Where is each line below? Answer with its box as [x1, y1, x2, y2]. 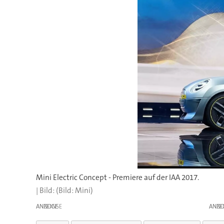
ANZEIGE [35, 202, 58, 210]
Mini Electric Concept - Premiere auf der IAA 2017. [35, 172, 199, 182]
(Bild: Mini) [55, 185, 93, 195]
